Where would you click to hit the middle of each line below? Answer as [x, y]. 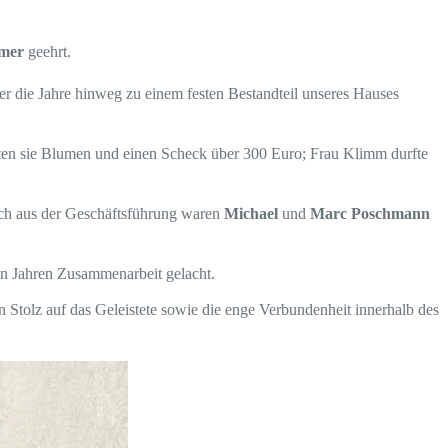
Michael [251, 213]
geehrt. [47, 51]
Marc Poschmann [370, 213]
